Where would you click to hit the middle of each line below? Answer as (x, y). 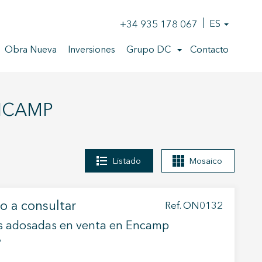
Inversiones (92, 50)
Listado (127, 161)
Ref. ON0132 (194, 206)
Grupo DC (149, 50)
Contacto (209, 50)
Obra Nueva (31, 50)
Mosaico (206, 161)
